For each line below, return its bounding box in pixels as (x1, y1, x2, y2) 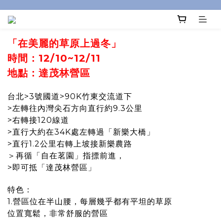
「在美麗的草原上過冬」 (7, 37, 121, 50)
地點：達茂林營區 (7, 67, 90, 79)
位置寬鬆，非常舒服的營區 (7, 209, 108, 219)
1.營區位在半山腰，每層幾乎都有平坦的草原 (7, 197, 172, 207)
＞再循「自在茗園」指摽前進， (7, 151, 125, 161)
